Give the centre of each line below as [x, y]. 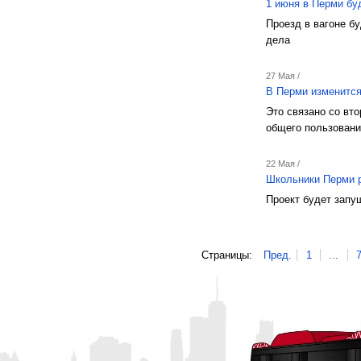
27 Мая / [283, 76]
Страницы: [227, 255]
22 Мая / [283, 164]
